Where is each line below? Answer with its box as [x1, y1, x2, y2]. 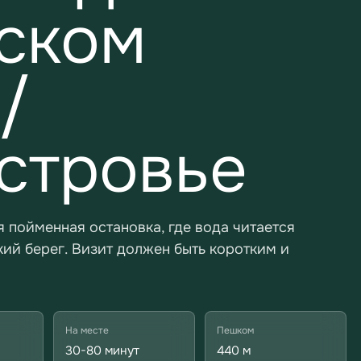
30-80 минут [65, 342, 139, 359]
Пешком [217, 324, 254, 337]
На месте [65, 324, 109, 337]
